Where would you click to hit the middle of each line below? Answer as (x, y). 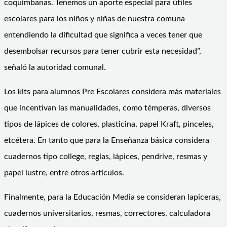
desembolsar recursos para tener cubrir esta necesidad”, (103, 51)
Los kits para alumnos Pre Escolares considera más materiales (112, 91)
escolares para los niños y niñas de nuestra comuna (94, 18)
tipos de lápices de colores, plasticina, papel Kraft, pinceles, (109, 124)
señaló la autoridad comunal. (55, 67)
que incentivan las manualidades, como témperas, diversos (107, 108)
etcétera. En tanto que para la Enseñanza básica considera (107, 140)
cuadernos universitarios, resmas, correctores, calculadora (107, 213)
